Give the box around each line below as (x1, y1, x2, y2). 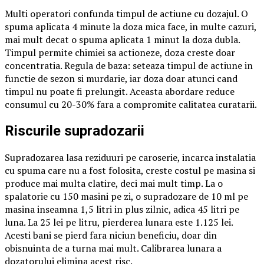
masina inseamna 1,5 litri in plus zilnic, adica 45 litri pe (5, 202, 239, 216)
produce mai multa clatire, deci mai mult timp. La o (5, 176, 223, 190)
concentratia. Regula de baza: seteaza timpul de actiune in (5, 58, 253, 72)
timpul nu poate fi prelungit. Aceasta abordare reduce (5, 84, 235, 98)
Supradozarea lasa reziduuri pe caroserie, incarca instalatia (5, 150, 256, 164)
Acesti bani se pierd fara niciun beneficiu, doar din (5, 228, 217, 242)
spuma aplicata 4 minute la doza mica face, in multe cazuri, (5, 19, 256, 33)
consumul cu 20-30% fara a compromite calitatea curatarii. (5, 97, 257, 111)
